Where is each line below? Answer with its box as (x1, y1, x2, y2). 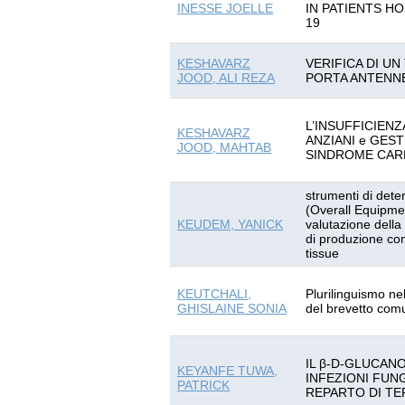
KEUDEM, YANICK (177, 217, 283, 231)
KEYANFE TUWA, (177, 363, 278, 378)
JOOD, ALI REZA (177, 71, 275, 85)
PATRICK (177, 378, 230, 392)
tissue (306, 246, 339, 260)
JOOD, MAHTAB (177, 140, 271, 155)
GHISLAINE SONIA (177, 301, 287, 316)
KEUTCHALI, (177, 287, 251, 301)
